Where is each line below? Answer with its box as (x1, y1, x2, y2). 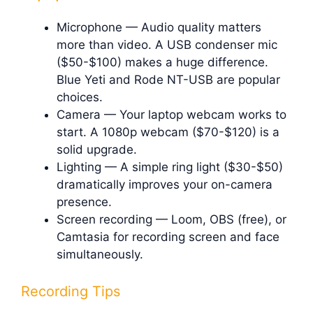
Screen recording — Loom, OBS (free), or (57, 212, 286, 226)
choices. (57, 89, 103, 104)
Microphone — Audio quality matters (57, 20, 261, 34)
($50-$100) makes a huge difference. (57, 54, 268, 69)
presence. (57, 194, 112, 209)
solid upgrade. (57, 142, 137, 156)
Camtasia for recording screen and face (57, 229, 279, 244)
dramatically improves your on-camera (57, 177, 272, 191)
